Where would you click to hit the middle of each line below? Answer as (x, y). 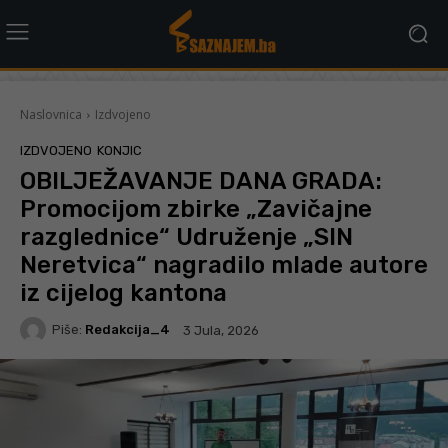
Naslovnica (51, 114)
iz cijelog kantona (123, 292)
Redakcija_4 (127, 330)
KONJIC (119, 150)
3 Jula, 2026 (221, 330)
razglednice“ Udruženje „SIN (186, 236)
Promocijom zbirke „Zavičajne (196, 208)
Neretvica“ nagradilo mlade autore (224, 264)
